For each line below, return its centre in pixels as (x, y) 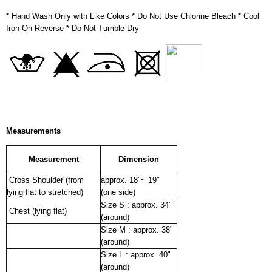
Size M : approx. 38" (137, 229)
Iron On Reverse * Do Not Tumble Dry (73, 28)
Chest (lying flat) (37, 211)
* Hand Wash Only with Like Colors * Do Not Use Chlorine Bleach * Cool (133, 16)
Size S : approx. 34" (136, 205)
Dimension (139, 159)
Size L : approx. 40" (136, 254)
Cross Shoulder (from (45, 180)
